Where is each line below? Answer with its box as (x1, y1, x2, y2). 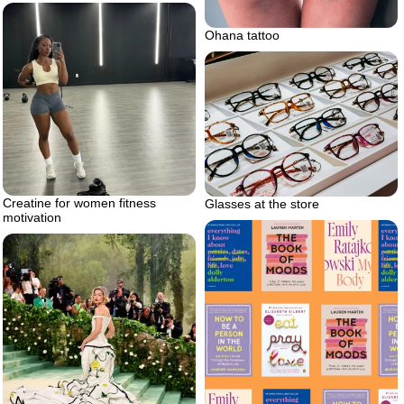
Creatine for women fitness (3, 195, 156, 210)
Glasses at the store (205, 196, 319, 211)
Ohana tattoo (205, 27, 280, 42)
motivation (3, 209, 61, 225)
